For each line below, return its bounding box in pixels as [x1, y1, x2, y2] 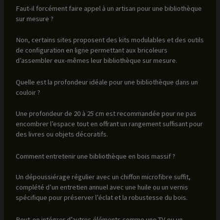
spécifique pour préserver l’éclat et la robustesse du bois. [15, 193, 188, 202]
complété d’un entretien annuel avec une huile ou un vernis [15, 183, 188, 192]
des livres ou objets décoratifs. [15, 130, 108, 139]
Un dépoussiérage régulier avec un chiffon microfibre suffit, [15, 172, 191, 182]
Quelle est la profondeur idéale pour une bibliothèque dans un [15, 78, 198, 87]
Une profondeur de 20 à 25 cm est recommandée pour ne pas [15, 109, 196, 118]
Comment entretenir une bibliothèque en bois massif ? [15, 151, 175, 161]
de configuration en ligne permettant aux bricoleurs [15, 46, 167, 55]
